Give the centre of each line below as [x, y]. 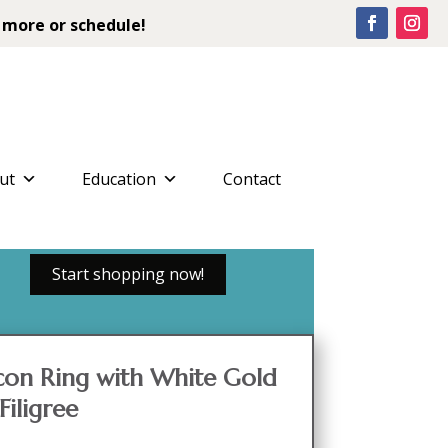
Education [118, 178]
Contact [251, 178]
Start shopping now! [127, 274]
